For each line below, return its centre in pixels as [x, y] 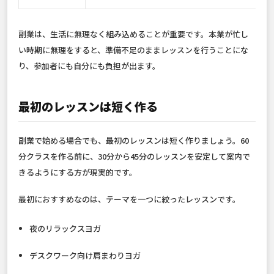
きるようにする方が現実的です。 [78, 172]
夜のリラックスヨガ [65, 229]
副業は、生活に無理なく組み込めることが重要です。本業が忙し [133, 34]
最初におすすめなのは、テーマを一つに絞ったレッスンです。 [129, 199]
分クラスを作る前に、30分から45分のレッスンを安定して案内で [134, 157]
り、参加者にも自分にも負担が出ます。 [89, 66]
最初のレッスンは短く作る [88, 106]
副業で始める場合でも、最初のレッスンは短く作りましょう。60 [134, 141]
